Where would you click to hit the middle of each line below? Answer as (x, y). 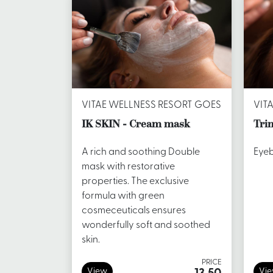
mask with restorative (128, 167)
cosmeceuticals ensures (134, 211)
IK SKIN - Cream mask (136, 124)
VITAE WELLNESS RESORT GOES (151, 106)
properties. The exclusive (135, 182)
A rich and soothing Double (141, 153)
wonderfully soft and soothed (146, 226)
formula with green (123, 197)
